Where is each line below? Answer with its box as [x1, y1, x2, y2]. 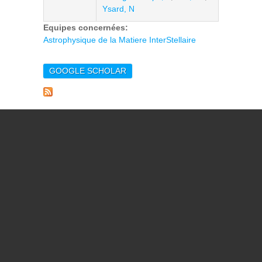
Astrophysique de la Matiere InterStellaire [43, 35, 196, 44]
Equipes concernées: [43, 23, 130, 32]
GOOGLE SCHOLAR [49, 66, 126, 75]
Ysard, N [102, 4, 135, 13]
